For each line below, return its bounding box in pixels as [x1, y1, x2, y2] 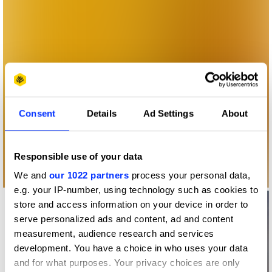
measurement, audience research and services [14, 228, 214, 239]
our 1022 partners [49, 170, 129, 181]
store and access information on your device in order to [14, 199, 248, 210]
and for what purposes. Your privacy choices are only [14, 257, 240, 268]
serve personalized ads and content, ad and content [14, 214, 233, 225]
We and [14, 170, 49, 181]
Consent [19, 107, 55, 118]
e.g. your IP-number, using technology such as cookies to [14, 185, 258, 195]
